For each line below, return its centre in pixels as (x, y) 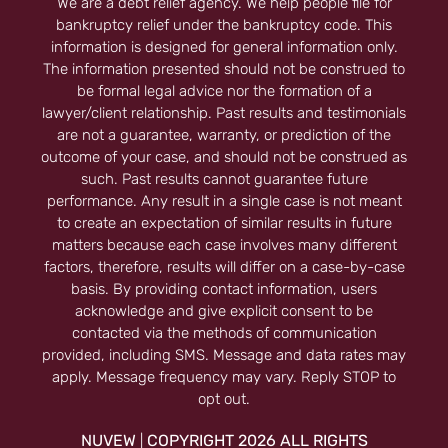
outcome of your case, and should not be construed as (224, 157)
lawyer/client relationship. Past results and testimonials (224, 113)
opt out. (224, 399)
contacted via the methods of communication (224, 333)
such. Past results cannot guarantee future (224, 179)
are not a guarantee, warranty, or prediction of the (224, 135)
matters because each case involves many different (224, 245)
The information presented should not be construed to (224, 69)
